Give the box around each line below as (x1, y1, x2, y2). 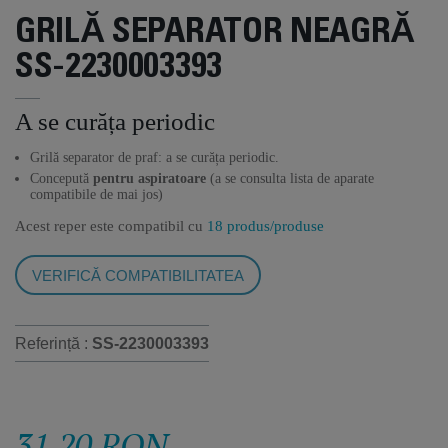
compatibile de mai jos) (30, 187, 163, 202)
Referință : (15, 335, 92, 352)
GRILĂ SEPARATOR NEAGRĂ (15, 17, 416, 52)
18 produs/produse (207, 218, 324, 234)
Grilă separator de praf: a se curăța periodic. (30, 150, 279, 165)
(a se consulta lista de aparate (206, 171, 374, 186)
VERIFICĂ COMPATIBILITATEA (32, 267, 244, 284)
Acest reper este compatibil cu (15, 218, 207, 234)
